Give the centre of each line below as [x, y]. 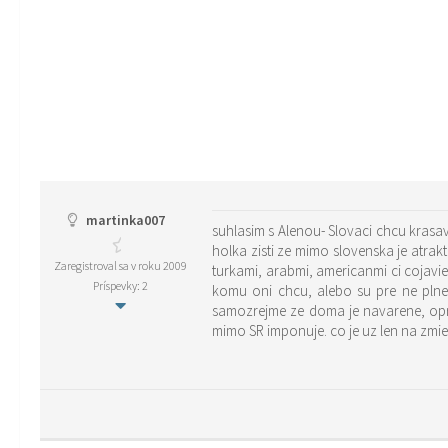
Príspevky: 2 [120, 285]
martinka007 [123, 220]
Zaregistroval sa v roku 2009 [120, 265]
